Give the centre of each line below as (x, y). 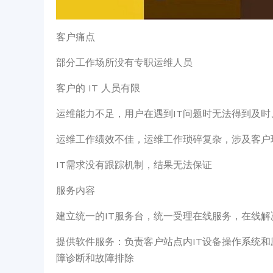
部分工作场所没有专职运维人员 (124, 62)
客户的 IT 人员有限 (98, 88)
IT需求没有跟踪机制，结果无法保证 (134, 165)
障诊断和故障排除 (95, 258)
